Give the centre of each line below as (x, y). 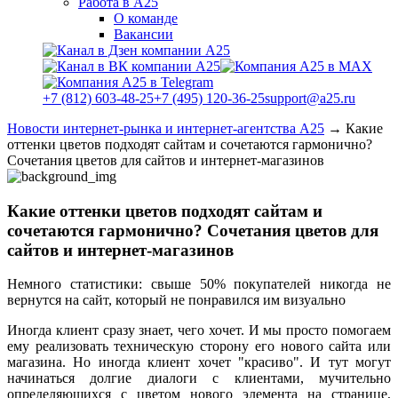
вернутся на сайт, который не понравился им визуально (176, 300)
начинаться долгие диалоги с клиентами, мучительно (199, 378)
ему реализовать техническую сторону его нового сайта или (199, 346)
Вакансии (143, 34)
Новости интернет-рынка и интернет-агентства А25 (166, 128)
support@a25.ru (310, 98)
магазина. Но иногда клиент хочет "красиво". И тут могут (199, 362)
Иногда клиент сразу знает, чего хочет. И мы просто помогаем (199, 330)
